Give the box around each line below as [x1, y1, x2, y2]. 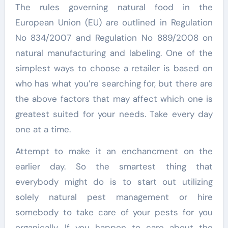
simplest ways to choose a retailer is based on [15, 63, 213, 74]
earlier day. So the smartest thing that [15, 161, 213, 173]
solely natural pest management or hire [15, 191, 213, 203]
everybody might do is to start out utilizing [15, 176, 213, 188]
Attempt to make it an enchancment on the [15, 146, 213, 157]
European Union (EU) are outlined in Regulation [15, 17, 213, 28]
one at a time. [15, 124, 71, 135]
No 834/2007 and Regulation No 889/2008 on [15, 32, 213, 44]
